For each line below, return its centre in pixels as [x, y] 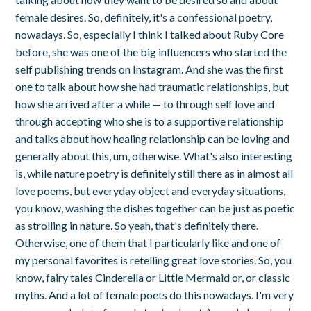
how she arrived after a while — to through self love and [145, 103]
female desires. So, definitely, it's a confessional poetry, [144, 17]
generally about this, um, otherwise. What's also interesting [154, 155]
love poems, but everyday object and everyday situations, [151, 190]
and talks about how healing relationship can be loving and [153, 138]
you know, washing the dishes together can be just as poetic [155, 208]
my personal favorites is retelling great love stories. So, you [154, 260]
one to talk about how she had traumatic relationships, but [152, 86]
